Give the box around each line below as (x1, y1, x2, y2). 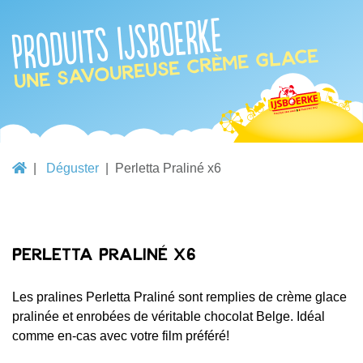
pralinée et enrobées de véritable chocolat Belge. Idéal (12, 309, 325, 323)
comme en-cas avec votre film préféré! (12, 328, 229, 343)
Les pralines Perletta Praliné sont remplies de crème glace (12, 289, 347, 304)
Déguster (46, 160, 99, 175)
